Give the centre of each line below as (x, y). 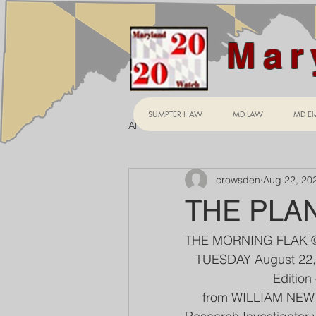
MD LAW (248, 114)
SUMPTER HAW (175, 114)
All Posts (147, 125)
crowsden (238, 180)
